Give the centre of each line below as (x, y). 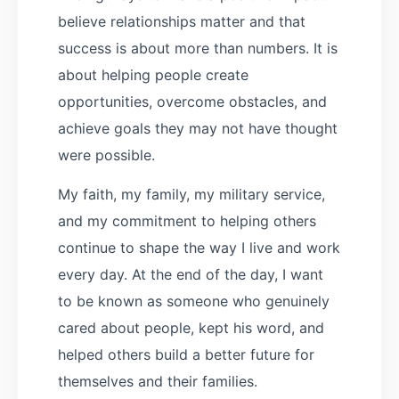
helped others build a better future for (186, 355)
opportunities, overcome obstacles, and (192, 101)
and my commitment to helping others (187, 221)
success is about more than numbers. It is (198, 48)
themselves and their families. (158, 382)
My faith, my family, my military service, (191, 195)
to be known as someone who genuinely (194, 301)
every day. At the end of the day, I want (191, 275)
